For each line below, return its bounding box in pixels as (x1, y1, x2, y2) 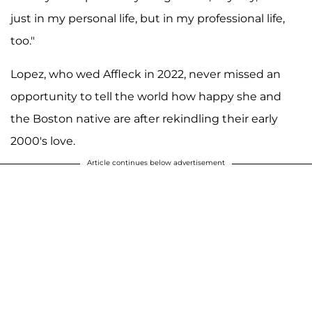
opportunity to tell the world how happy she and (10, 89, 281, 103)
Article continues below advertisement (87, 157, 225, 167)
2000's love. (10, 134, 75, 148)
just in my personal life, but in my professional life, (10, 11, 285, 25)
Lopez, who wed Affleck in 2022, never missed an (10, 67, 281, 81)
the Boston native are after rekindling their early (10, 111, 278, 125)
